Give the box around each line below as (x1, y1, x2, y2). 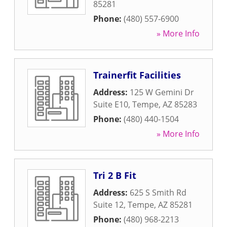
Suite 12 (93, 199, 124, 210)
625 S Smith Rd (130, 187, 186, 198)
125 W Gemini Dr (130, 87, 194, 98)
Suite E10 (93, 99, 128, 110)
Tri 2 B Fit (93, 169, 136, 181)
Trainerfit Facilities (93, 69, 181, 81)
